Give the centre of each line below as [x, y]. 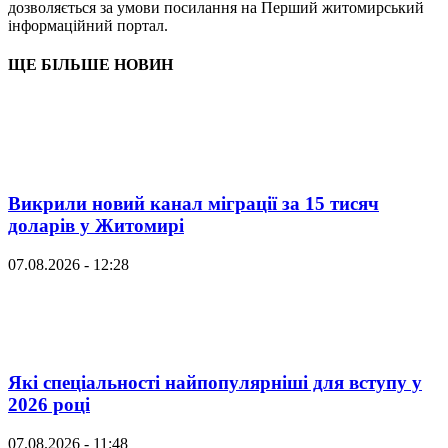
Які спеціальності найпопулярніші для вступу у [215, 382]
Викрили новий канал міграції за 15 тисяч [193, 204]
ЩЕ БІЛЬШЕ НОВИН [90, 65]
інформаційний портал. [88, 26]
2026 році [49, 404]
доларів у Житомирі [96, 226]
